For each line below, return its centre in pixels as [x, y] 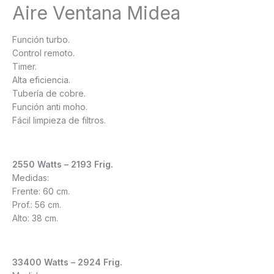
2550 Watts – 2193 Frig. [63, 165]
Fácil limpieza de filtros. [59, 120]
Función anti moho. [50, 107]
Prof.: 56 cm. [37, 205]
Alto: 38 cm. [35, 218]
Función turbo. [41, 40]
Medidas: [31, 178]
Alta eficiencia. [41, 80]
